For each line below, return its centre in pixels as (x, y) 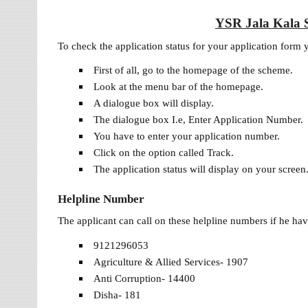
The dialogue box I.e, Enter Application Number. (198, 120)
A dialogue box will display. (153, 103)
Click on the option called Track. (163, 153)
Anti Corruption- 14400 (144, 278)
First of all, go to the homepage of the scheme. (193, 70)
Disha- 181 (117, 294)
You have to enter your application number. (186, 136)
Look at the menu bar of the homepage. (178, 87)
